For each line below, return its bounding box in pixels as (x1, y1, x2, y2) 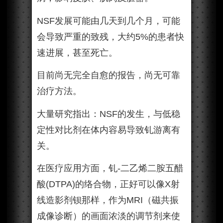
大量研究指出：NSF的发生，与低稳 (37, 109, 180, 119)
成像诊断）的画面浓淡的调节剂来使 (37, 211, 180, 221)
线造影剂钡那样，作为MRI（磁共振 (37, 195, 179, 205)
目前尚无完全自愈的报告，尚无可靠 (37, 70, 180, 80)
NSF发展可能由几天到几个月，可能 (37, 15, 180, 26)
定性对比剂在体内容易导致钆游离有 (37, 124, 180, 135)
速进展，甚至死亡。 (37, 47, 117, 58)
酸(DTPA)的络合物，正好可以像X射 (37, 179, 180, 189)
